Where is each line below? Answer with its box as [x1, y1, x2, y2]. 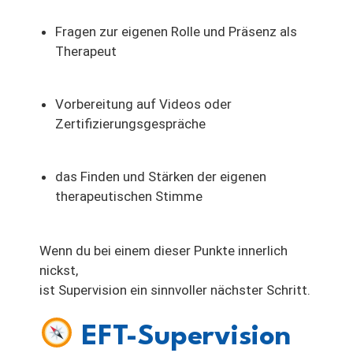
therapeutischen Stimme [55, 188, 203, 205]
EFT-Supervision [73, 323, 292, 351]
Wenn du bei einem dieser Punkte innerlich [39, 243, 288, 259]
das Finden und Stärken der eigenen [55, 169, 266, 185]
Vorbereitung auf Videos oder [55, 96, 232, 113]
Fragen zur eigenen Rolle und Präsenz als [55, 24, 297, 40]
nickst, [39, 262, 78, 279]
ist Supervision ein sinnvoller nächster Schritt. [39, 282, 310, 299]
